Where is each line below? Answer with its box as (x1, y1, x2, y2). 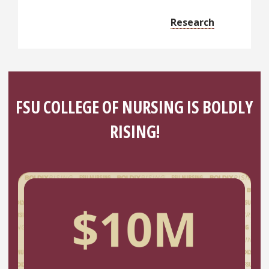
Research (171, 15, 215, 29)
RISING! (109, 120, 160, 144)
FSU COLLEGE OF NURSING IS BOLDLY (16, 95, 253, 119)
